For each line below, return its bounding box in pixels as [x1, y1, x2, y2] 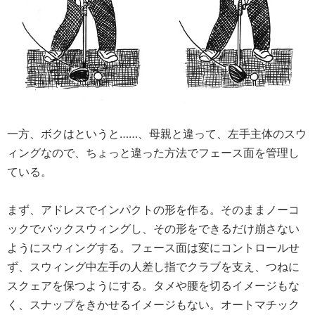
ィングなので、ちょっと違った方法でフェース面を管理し [7, 145, 300, 160]
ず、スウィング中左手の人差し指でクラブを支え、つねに [7, 259, 300, 274]
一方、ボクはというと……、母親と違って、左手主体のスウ [7, 126, 307, 141]
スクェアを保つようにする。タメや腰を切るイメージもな [7, 278, 300, 292]
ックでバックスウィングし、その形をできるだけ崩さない [7, 221, 300, 236]
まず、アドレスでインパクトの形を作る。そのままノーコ [7, 202, 300, 217]
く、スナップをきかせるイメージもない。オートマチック [7, 297, 300, 311]
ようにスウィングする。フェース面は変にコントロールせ [7, 240, 300, 255]
